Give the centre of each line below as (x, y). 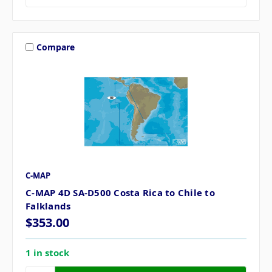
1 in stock (47, 253)
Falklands (48, 206)
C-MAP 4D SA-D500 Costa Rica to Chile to (120, 193)
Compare (55, 47)
